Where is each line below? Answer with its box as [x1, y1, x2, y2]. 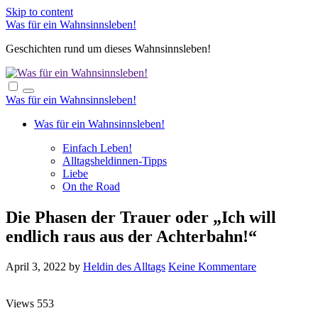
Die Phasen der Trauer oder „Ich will [6, 208, 276, 227]
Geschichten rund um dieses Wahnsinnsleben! [6, 43, 211, 55]
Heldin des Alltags [83, 261, 165, 273]
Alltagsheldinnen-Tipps [62, 155, 167, 167]
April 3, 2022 [6, 261, 69, 273]
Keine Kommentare [168, 261, 256, 273]
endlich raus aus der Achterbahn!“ [6, 227, 257, 246]
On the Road [62, 180, 120, 192]
